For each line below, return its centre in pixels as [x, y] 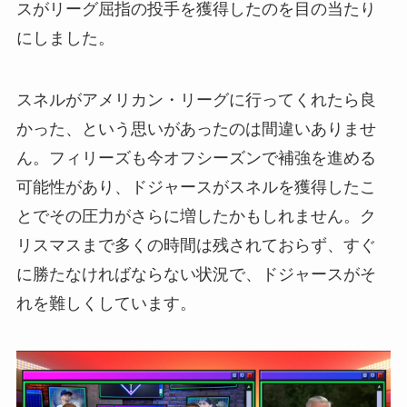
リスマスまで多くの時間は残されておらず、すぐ [196, 245]
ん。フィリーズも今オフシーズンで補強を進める [196, 158]
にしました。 [65, 39]
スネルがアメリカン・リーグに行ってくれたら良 [196, 99]
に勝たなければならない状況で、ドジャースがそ [196, 274]
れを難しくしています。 [106, 303]
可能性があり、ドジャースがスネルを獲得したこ [196, 187]
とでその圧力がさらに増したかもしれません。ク [196, 216]
